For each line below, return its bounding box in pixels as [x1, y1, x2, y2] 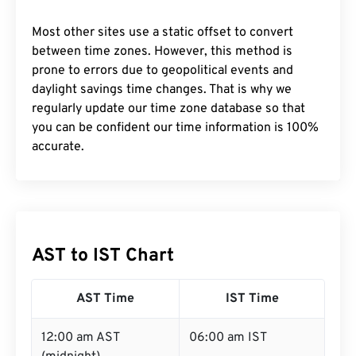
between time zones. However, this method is [32, 44, 292, 60]
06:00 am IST [189, 330, 267, 346]
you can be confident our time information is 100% [32, 120, 319, 136]
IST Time [225, 291, 279, 307]
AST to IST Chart [32, 245, 174, 268]
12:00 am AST [41, 330, 120, 346]
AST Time [76, 291, 134, 307]
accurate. [32, 139, 84, 155]
